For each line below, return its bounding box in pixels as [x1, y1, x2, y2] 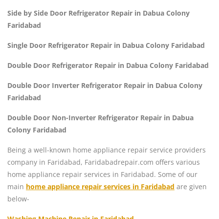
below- [7, 194, 29, 203]
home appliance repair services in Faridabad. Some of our [7, 169, 197, 179]
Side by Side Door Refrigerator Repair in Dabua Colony [7, 8, 190, 18]
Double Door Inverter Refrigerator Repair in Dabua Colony [7, 80, 202, 90]
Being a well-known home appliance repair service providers [7, 145, 206, 154]
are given [176, 181, 207, 191]
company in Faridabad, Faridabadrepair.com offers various [7, 157, 200, 167]
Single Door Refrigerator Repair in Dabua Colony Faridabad [7, 40, 205, 50]
